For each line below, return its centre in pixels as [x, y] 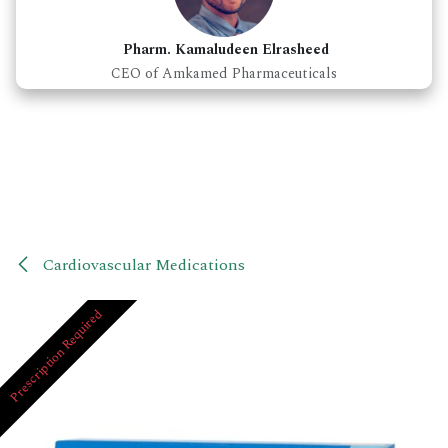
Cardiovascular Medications [142, 265]
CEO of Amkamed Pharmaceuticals [224, 73]
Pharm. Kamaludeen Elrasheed [226, 49]
